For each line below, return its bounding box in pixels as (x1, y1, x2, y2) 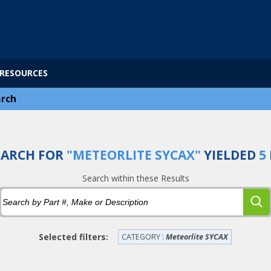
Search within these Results (82, 172, 189, 184)
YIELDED (203, 146, 259, 163)
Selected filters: (38, 231, 111, 243)
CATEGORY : (121, 232, 166, 242)
